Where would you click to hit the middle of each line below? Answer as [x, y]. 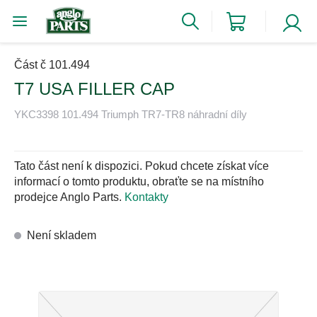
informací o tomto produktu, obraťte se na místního [139, 182]
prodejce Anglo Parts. [68, 197]
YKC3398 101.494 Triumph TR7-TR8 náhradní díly [131, 114]
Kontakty [146, 197]
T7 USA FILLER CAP [94, 89]
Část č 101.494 [52, 65]
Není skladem [62, 236]
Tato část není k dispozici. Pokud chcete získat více [142, 166]
